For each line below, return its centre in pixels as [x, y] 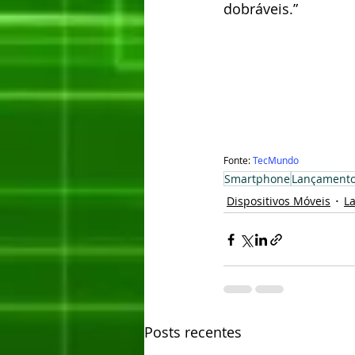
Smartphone [257, 179]
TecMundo [276, 160]
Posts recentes [193, 332]
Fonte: [238, 160]
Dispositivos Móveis [279, 200]
